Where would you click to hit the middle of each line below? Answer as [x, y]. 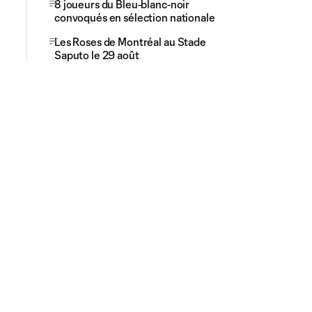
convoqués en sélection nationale [135, 17]
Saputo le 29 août [97, 55]
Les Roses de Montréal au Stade [130, 42]
